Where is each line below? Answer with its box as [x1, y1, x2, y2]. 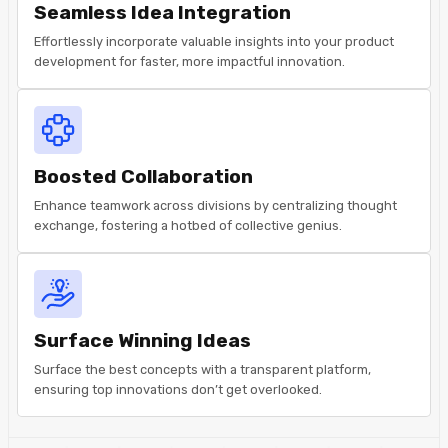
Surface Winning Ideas [34, 328, 251, 352]
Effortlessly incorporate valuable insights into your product [34, 33, 394, 49]
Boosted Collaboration [34, 164, 253, 188]
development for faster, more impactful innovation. [34, 53, 345, 69]
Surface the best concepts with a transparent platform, [34, 361, 371, 377]
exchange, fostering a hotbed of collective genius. [34, 217, 342, 233]
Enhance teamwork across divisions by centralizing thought [34, 197, 397, 213]
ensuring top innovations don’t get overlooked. [34, 381, 322, 397]
